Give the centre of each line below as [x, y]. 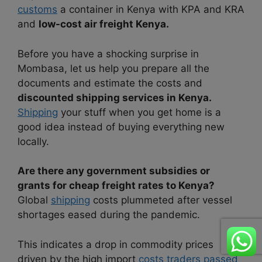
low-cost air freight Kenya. [104, 24]
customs [37, 10]
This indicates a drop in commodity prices [116, 244]
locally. [33, 141]
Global [34, 200]
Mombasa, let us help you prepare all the [113, 68]
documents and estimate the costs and [110, 83]
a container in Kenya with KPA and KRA [151, 10]
